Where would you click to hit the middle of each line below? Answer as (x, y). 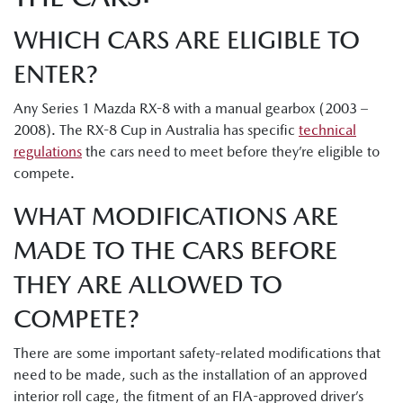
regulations (48, 151)
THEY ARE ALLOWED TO (148, 284)
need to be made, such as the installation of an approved (190, 374)
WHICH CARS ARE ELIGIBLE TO (187, 39)
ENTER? (56, 73)
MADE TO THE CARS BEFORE (175, 250)
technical (327, 130)
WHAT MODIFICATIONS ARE (176, 215)
